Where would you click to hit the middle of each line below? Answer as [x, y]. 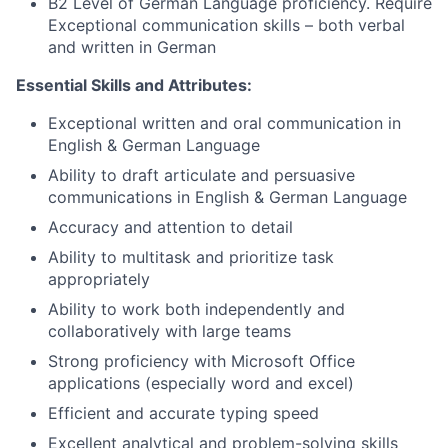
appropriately [99, 279]
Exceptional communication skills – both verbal [226, 25]
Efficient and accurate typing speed [183, 413]
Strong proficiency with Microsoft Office [201, 361]
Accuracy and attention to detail [170, 227]
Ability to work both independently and [196, 309]
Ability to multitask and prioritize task [191, 257]
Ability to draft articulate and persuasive [201, 175]
